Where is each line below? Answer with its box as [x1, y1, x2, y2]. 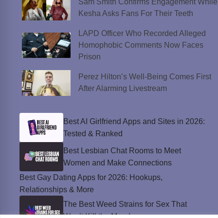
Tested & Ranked [63, 129, 123, 138]
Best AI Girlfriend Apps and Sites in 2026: [63, 117, 205, 126]
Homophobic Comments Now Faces [78, 41, 203, 50]
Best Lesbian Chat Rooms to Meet [63, 146, 181, 155]
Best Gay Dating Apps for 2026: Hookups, [19, 173, 163, 182]
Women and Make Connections [63, 159, 172, 167]
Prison [78, 53, 101, 61]
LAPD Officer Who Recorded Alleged [78, 29, 206, 38]
